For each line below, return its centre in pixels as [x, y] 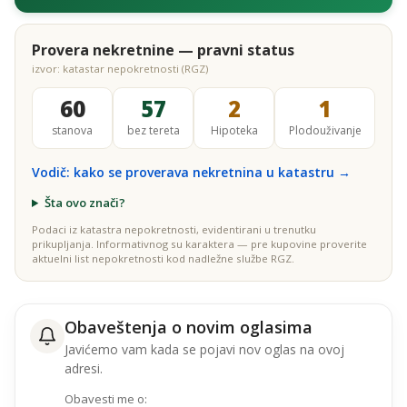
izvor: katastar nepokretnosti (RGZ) [120, 69]
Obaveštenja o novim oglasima [189, 327]
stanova [72, 130]
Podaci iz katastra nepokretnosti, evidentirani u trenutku [174, 229]
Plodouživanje [325, 130]
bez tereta [153, 130]
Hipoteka [234, 130]
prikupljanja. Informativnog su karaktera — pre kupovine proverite [199, 244]
